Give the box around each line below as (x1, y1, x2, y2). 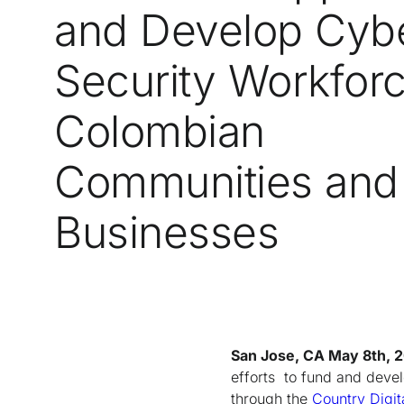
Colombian (54, 105, 265, 158)
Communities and (54, 155, 399, 208)
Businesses (54, 206, 280, 259)
